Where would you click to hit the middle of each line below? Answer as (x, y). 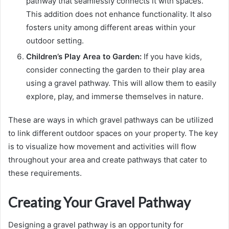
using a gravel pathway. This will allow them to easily (121, 83)
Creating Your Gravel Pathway (99, 202)
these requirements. (45, 173)
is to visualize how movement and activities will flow (102, 146)
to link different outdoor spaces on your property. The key (113, 133)
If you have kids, (172, 56)
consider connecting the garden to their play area (115, 70)
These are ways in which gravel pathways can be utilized (111, 120)
